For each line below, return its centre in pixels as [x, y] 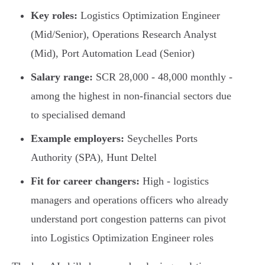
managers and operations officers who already [130, 200]
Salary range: [62, 77]
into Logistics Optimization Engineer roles [122, 238]
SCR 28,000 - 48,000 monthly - [163, 77]
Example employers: [77, 139]
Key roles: [54, 16]
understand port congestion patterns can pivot [128, 219]
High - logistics [174, 181]
